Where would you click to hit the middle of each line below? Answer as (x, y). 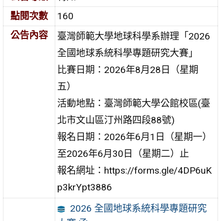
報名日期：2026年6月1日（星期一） (135, 137)
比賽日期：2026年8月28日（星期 (128, 70)
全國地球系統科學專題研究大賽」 (128, 53)
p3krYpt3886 (85, 187)
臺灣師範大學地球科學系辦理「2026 (134, 36)
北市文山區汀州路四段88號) (116, 120)
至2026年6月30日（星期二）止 (123, 153)
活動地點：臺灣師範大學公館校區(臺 (134, 103)
